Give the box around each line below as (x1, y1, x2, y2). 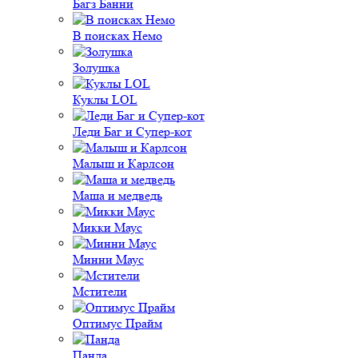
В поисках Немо (73, 28, 162, 43)
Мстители (73, 284, 127, 299)
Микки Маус (73, 220, 142, 235)
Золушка (73, 60, 120, 75)
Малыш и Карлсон (73, 156, 174, 171)
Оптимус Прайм (73, 316, 162, 331)
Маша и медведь (73, 188, 162, 203)
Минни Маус (73, 252, 144, 267)
